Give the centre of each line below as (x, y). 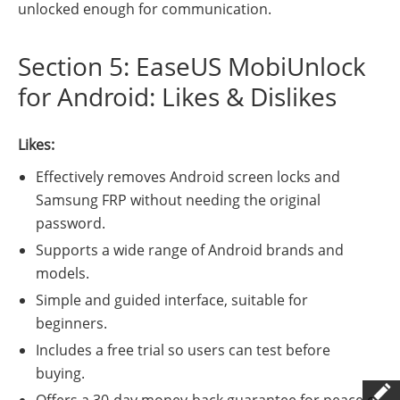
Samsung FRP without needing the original (178, 200)
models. (62, 274)
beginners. (71, 324)
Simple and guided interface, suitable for (172, 300)
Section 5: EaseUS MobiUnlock (192, 67)
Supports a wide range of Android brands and (190, 250)
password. (71, 224)
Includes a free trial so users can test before (183, 350)
